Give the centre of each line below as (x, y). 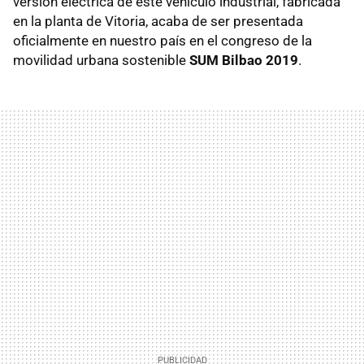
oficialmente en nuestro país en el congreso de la (162, 40)
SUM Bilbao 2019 (244, 60)
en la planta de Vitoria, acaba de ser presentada (158, 21)
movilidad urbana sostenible (101, 60)
